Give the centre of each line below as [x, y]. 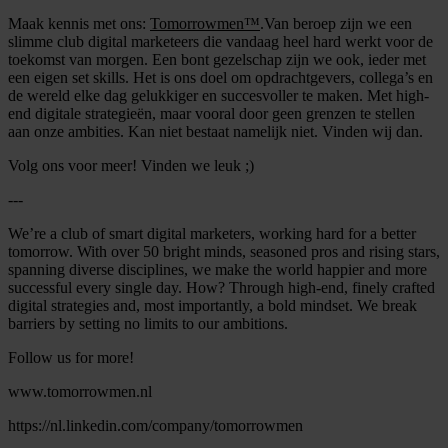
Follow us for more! [71, 357]
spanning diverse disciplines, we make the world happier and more [217, 269]
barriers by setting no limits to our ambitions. [148, 323]
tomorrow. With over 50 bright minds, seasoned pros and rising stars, [224, 251]
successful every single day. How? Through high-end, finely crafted [221, 287]
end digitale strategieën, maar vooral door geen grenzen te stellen [211, 113]
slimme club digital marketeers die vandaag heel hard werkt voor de [220, 41]
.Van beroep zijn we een [336, 23]
